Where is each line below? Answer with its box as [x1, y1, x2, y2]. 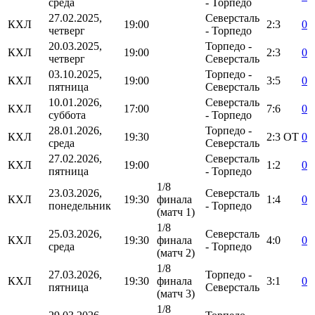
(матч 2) [157, 247, 195, 259]
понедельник [49, 200, 111, 212]
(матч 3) [157, 288, 195, 300]
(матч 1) [157, 206, 195, 219]
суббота [49, 109, 86, 122]
